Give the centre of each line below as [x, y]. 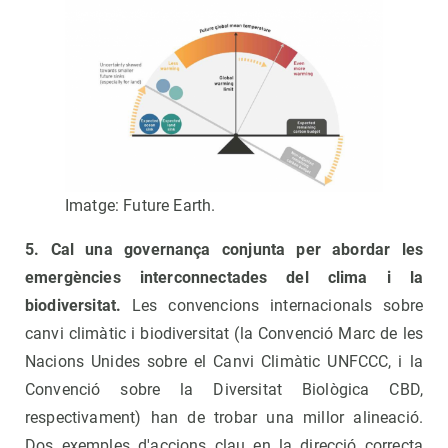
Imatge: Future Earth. [140, 205]
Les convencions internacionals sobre [272, 305]
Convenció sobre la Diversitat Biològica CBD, [224, 389]
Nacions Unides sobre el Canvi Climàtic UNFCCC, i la [224, 361]
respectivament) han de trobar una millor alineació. [224, 417]
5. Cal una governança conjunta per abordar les [224, 249]
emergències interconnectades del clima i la [224, 277]
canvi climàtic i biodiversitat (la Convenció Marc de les [224, 333]
